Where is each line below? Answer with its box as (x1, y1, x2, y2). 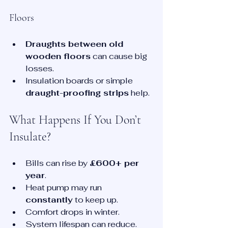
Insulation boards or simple (25, 75, 135, 87)
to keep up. (73, 194, 118, 206)
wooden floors (25, 51, 91, 62)
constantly (25, 194, 73, 206)
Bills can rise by (25, 158, 90, 169)
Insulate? (9, 129, 51, 145)
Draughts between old (25, 39, 126, 50)
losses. (25, 63, 54, 74)
